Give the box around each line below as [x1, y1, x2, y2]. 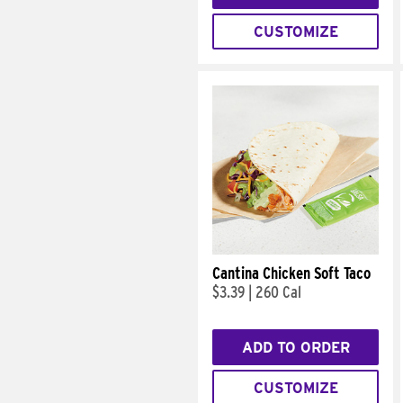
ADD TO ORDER [241, 338, 350, 356]
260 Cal [255, 282, 301, 301]
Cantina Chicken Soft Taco [212, 264, 371, 282]
